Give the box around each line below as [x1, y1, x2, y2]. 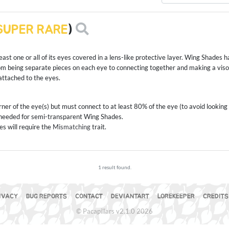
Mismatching [53, 123, 90, 131]
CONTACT [75, 193, 103, 200]
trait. [90, 123, 106, 131]
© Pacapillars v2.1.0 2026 [76, 207, 153, 216]
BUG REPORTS [26, 193, 67, 200]
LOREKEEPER [157, 193, 195, 200]
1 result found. [98, 164, 131, 171]
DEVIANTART [110, 193, 149, 200]
